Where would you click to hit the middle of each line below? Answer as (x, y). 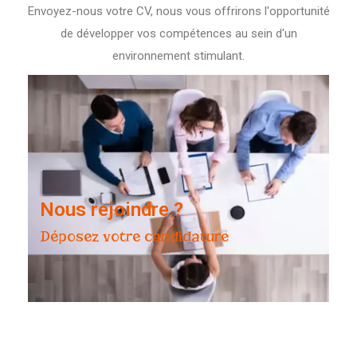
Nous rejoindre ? (112, 209)
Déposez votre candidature (134, 236)
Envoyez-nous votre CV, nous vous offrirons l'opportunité (178, 11)
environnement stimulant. (178, 56)
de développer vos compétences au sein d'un (178, 33)
